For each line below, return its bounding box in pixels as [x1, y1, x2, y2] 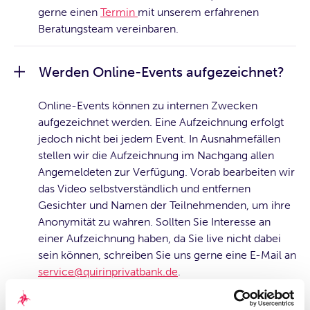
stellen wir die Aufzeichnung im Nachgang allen [38, 148, 274, 162]
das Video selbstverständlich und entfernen [38, 181, 250, 195]
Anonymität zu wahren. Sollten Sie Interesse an [38, 215, 271, 228]
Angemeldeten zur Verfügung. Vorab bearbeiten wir [38, 165, 295, 179]
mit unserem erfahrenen [138, 5, 259, 19]
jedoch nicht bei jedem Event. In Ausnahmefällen [38, 131, 280, 145]
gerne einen [38, 5, 100, 19]
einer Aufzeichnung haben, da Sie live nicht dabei [38, 231, 281, 245]
